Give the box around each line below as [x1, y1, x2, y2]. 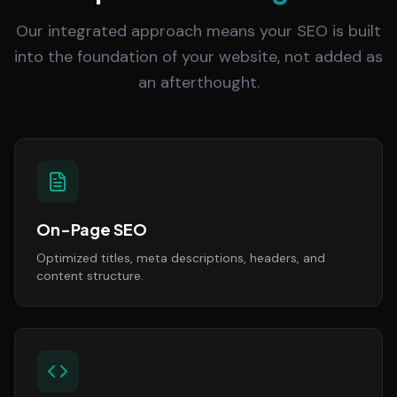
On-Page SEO [36, 219, 147, 239]
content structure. [36, 268, 144, 284]
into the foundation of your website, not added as [14, 46, 383, 67]
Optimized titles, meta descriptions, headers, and [36, 250, 325, 266]
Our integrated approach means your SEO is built [16, 20, 381, 42]
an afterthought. [137, 72, 260, 93]
